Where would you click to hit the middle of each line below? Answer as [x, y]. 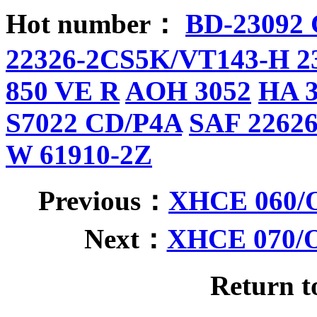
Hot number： [96, 23]
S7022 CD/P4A [94, 122]
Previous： [103, 200]
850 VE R [63, 91]
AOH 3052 [188, 91]
